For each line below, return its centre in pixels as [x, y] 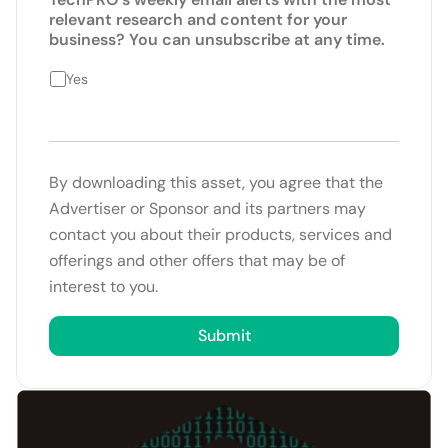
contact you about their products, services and [220, 234]
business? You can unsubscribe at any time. [217, 39]
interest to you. [103, 286]
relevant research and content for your [198, 19]
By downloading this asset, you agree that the [216, 182]
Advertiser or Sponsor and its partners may [207, 208]
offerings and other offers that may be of [197, 260]
